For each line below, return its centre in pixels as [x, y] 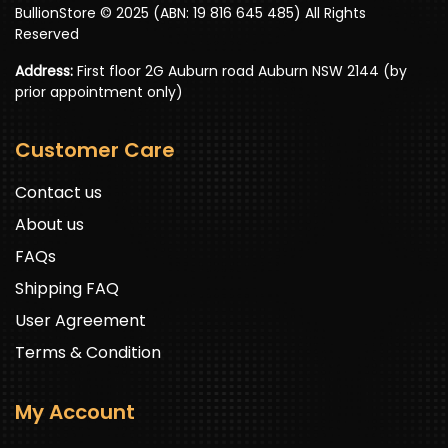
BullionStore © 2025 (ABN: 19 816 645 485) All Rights [190, 12]
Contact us [58, 192]
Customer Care [95, 149]
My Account [75, 411]
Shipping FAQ [67, 288]
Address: [44, 70]
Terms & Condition [88, 352]
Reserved [47, 33]
